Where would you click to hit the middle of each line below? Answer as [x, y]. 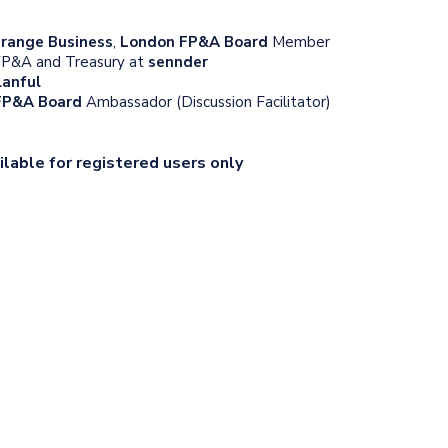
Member [299, 41]
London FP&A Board [194, 41]
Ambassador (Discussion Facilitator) [208, 101]
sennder [178, 61]
